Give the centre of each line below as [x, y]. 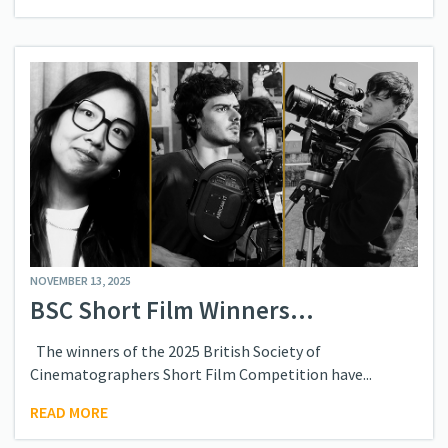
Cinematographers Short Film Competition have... [201, 373]
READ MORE [69, 411]
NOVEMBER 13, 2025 [80, 280]
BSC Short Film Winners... [172, 309]
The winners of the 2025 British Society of [175, 350]
